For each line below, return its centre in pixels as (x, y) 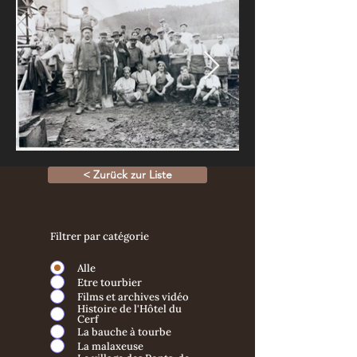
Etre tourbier (110, 282)
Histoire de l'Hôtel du (129, 309)
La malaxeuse (110, 346)
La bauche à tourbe (124, 331)
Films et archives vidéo (133, 296)
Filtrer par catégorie (100, 236)
